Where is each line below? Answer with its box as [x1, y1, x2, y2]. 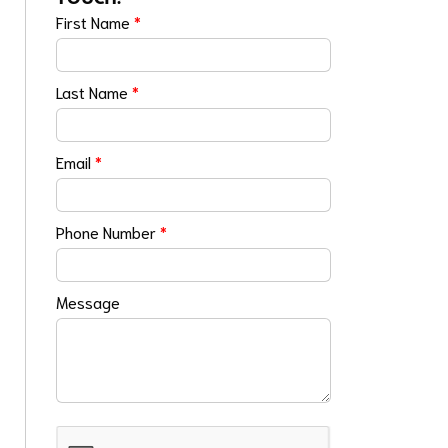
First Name [56, 11, 135, 32]
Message [56, 291, 121, 312]
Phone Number [56, 221, 161, 242]
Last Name [56, 81, 133, 102]
